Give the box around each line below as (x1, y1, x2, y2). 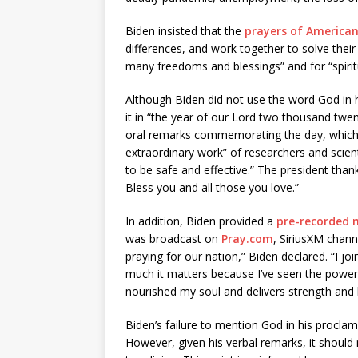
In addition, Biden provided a (125, 213, 276, 229)
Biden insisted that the (125, 23, 245, 38)
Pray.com (221, 231, 273, 246)
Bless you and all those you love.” (125, 180, 299, 195)
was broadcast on (125, 231, 221, 246)
